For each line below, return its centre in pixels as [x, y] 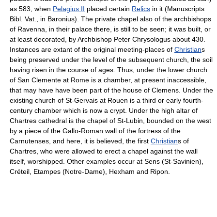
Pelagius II [69, 8]
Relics [141, 8]
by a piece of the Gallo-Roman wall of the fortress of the [95, 131]
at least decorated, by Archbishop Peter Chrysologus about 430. [108, 39]
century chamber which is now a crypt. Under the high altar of [104, 110]
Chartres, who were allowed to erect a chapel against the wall [104, 151]
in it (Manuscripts [177, 8]
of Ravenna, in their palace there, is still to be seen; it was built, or [110, 29]
